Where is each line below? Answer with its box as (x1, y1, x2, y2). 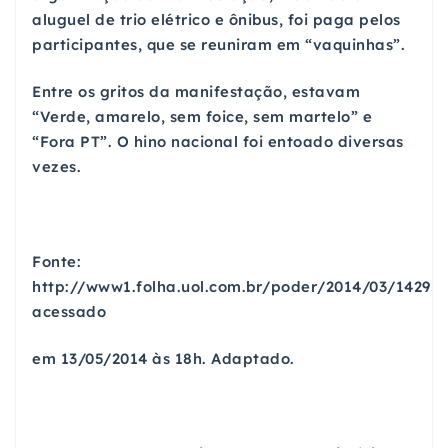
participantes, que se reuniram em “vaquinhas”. (32, 35, 405, 55)
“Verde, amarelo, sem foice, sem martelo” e (32, 107, 372, 127)
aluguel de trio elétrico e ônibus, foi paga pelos (32, 10, 401, 30)
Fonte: (32, 251, 81, 271)
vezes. (32, 157, 81, 177)
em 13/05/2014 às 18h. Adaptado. (32, 349, 295, 369)
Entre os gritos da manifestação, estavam (32, 82, 360, 102)
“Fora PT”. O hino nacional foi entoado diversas (32, 132, 404, 152)
